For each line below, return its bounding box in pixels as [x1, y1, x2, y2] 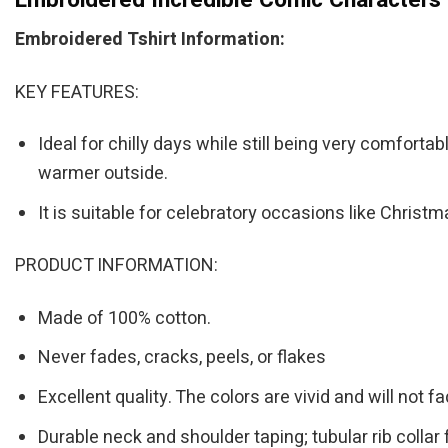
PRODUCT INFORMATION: [15, 252, 218, 280]
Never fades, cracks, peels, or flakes [38, 344, 327, 372]
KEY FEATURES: [15, 78, 139, 106]
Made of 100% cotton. [38, 304, 212, 332]
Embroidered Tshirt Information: [15, 26, 285, 54]
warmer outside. [38, 159, 169, 187]
